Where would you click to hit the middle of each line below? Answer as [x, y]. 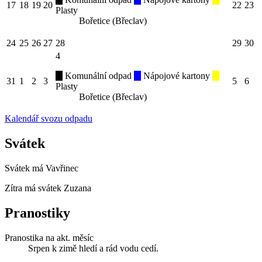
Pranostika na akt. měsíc [49, 237]
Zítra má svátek [34, 188]
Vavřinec [62, 168]
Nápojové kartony [177, 75]
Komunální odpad [98, 75]
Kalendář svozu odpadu [49, 118]
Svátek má [25, 168]
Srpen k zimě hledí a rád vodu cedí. [93, 248]
